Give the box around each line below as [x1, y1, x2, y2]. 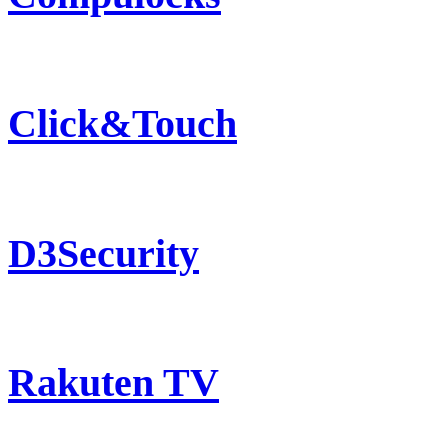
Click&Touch [8, 101, 237, 147]
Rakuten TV [8, 360, 219, 406]
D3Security [8, 230, 199, 276]
